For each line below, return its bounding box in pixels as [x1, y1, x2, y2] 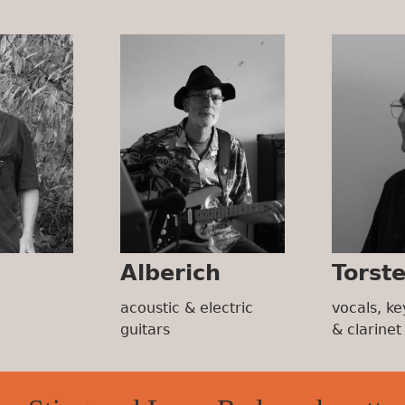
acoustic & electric [120, 299, 253, 317]
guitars [120, 321, 170, 339]
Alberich [120, 260, 221, 287]
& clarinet [332, 321, 401, 339]
